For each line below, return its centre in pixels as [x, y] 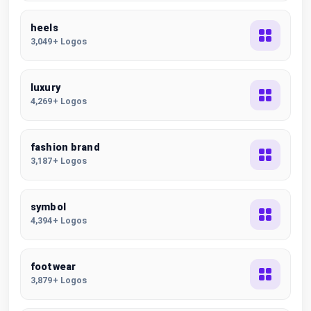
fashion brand [65, 148]
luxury [45, 88]
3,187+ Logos [59, 161]
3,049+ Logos [59, 41]
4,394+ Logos [59, 220]
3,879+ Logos [59, 280]
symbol [48, 207]
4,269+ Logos [59, 101]
